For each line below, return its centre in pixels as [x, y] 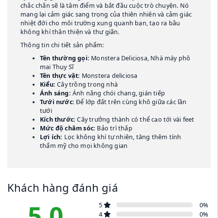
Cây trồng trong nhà [87, 85]
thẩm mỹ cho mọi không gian [84, 146]
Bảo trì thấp [114, 128]
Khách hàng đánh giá [63, 188]
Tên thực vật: [60, 76]
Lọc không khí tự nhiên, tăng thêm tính [122, 137]
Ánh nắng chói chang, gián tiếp [118, 93]
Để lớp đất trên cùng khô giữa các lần [131, 102]
